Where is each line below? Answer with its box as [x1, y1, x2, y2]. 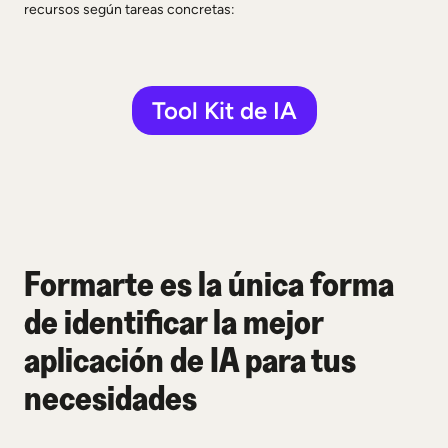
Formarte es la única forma [24, 261, 394, 305]
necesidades [24, 375, 197, 419]
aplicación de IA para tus [24, 337, 356, 381]
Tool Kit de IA [151, 96, 297, 125]
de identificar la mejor [24, 299, 323, 343]
